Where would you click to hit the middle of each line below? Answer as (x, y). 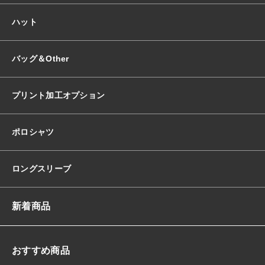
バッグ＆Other (41, 58)
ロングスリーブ (42, 168)
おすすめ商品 (41, 250)
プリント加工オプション (59, 95)
